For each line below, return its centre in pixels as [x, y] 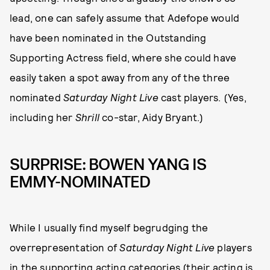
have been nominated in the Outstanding [108, 38]
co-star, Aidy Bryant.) [152, 117]
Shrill [87, 117]
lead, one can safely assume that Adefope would [125, 18]
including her [42, 117]
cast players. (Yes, [202, 97]
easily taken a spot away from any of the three [120, 77]
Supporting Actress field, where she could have [123, 58]
